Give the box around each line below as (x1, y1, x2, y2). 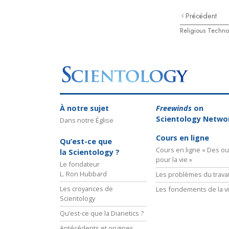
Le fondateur (60, 159, 100, 169)
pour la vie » (156, 154, 192, 164)
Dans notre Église (60, 115, 113, 125)
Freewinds (156, 103, 192, 113)
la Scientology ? (60, 147, 120, 157)
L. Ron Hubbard (60, 169, 107, 178)
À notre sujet (60, 103, 109, 113)
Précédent (186, 11, 217, 21)
